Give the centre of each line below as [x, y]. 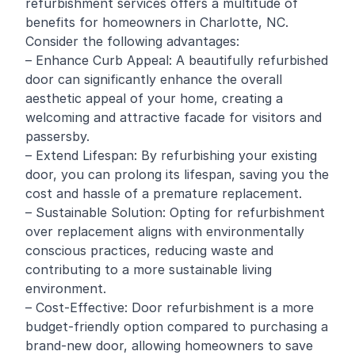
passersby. [57, 136]
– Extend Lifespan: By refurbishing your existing [171, 155]
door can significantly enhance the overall [154, 79]
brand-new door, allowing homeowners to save [169, 345]
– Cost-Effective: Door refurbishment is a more [170, 307]
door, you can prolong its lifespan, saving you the [177, 174]
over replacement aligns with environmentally [165, 231]
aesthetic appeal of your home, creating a [154, 98]
